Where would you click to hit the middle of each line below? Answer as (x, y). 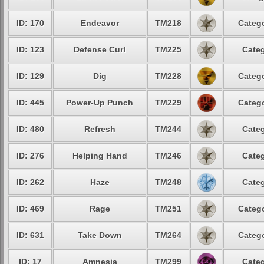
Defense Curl (100, 49)
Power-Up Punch (100, 103)
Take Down (100, 235)
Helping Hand (100, 156)
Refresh (100, 129)
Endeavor (100, 23)
